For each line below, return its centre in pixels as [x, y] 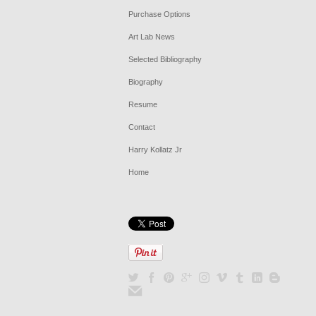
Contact [142, 127]
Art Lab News [152, 37]
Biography [146, 82]
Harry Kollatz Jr [155, 150]
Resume [143, 104]
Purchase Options [159, 14]
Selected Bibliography [165, 59]
